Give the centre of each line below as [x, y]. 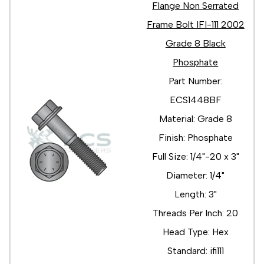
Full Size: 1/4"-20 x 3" [195, 156]
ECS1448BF [195, 100]
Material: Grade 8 [195, 118]
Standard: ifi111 [195, 250]
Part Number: [196, 81]
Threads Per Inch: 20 [196, 213]
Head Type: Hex [195, 232]
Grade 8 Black [195, 43]
